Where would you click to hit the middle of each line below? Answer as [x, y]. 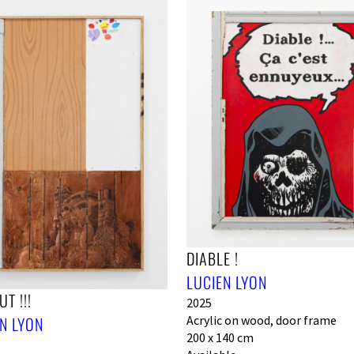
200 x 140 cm [220, 338]
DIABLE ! [213, 259]
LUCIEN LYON [227, 282]
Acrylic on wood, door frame [262, 320]
